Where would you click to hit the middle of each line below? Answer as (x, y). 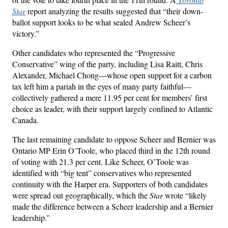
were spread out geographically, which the (80, 195)
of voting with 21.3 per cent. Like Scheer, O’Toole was (101, 161)
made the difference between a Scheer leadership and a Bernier (113, 206)
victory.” (26, 33)
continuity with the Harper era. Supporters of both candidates (110, 184)
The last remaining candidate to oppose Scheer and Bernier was (114, 139)
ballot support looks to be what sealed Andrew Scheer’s (101, 22)
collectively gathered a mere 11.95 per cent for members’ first (110, 97)
